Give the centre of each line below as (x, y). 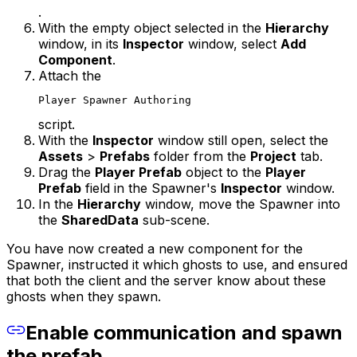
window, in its (80, 43)
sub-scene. (174, 220)
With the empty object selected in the (152, 27)
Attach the (70, 75)
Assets (61, 156)
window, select (232, 43)
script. (57, 124)
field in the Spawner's (151, 188)
